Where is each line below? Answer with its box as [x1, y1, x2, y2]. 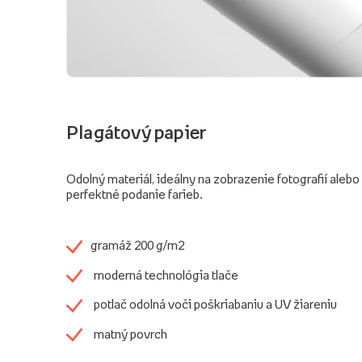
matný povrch [94, 326, 167, 340]
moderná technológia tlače [94, 267, 238, 281]
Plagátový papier [66, 123, 208, 143]
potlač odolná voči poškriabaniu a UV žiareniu [94, 297, 337, 311]
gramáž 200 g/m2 [90, 238, 184, 252]
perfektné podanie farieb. [66, 187, 203, 201]
